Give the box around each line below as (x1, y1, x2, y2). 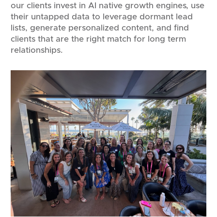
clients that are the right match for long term (11, 34, 186, 43)
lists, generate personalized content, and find (11, 23, 189, 32)
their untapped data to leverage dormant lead (11, 12, 193, 21)
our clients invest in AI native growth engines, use (11, 1, 205, 10)
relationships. (11, 46, 63, 54)
